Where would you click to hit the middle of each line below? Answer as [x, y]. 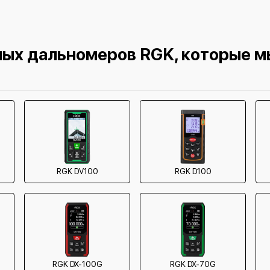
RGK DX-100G [77, 264]
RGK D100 [193, 171]
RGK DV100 [77, 171]
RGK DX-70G [193, 264]
